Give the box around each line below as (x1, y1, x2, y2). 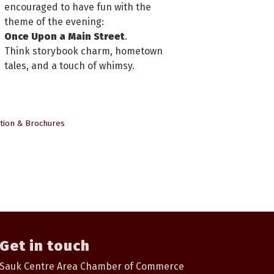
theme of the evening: (4, 15, 104, 28)
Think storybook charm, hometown (4, 45, 163, 57)
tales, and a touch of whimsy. (4, 59, 135, 72)
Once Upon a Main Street (4, 30, 125, 42)
